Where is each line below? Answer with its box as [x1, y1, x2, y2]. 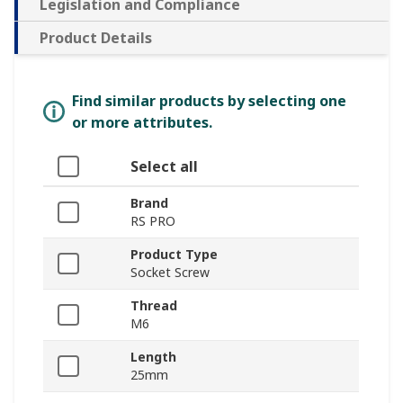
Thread [130, 296, 177, 314]
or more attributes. [72, 112, 212, 132]
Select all [130, 156, 198, 176]
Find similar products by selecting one [72, 90, 346, 111]
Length [130, 347, 176, 365]
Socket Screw [130, 263, 210, 281]
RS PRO [130, 211, 175, 229]
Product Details [40, 27, 152, 48]
